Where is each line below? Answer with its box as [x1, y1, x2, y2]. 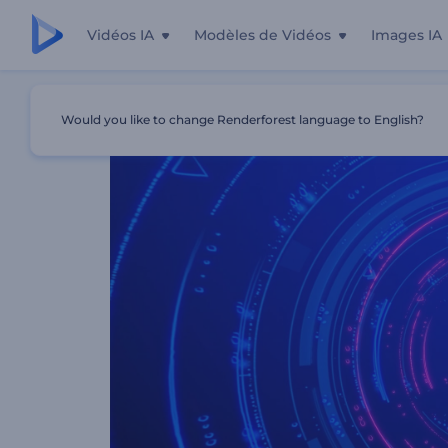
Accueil [110, 98, 154, 113]
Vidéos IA [87, 26, 154, 44]
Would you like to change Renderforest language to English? [61, 112, 424, 127]
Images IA [371, 26, 442, 44]
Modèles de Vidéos [194, 26, 331, 44]
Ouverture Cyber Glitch [218, 98, 357, 113]
